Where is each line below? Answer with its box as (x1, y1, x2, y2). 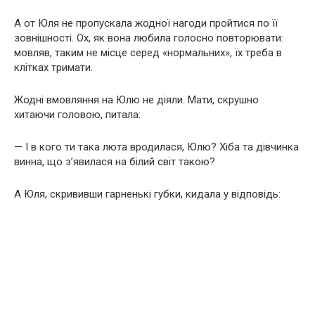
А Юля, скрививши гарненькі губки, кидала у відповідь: (14, 188, 281, 201)
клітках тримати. (14, 61, 93, 75)
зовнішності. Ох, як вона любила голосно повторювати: (14, 32, 283, 45)
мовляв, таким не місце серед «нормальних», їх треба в (14, 46, 282, 60)
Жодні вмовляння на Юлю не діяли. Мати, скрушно (14, 94, 259, 107)
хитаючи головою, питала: (14, 108, 141, 122)
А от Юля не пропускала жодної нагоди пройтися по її (14, 17, 278, 30)
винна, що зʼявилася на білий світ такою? (14, 155, 215, 169)
